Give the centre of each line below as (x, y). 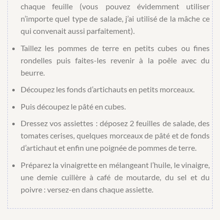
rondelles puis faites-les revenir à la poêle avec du (115, 60)
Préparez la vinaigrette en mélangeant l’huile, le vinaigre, (115, 165)
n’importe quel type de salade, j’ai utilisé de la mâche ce (115, 19)
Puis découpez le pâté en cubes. (73, 106)
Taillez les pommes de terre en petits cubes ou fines (115, 48)
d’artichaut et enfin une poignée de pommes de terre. (108, 148)
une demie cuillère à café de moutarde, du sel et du (115, 177)
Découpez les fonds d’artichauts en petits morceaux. (107, 89)
